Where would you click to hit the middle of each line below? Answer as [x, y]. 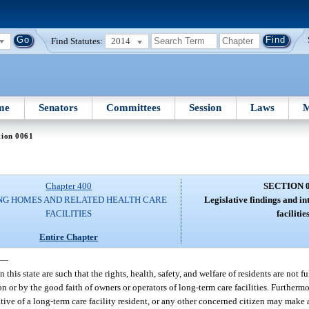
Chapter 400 [69, 186]
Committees [134, 107]
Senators [58, 107]
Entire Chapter [69, 237]
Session [206, 107]
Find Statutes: [77, 41]
